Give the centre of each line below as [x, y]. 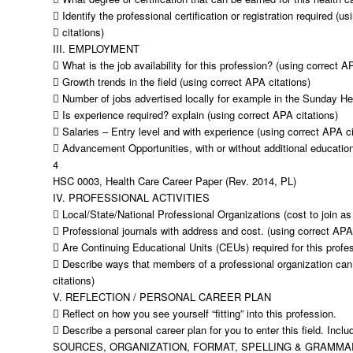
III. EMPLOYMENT [96, 48]
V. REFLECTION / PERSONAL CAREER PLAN [162, 297]
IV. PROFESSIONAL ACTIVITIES [131, 197]
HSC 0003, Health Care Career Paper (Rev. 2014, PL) [175, 181]
